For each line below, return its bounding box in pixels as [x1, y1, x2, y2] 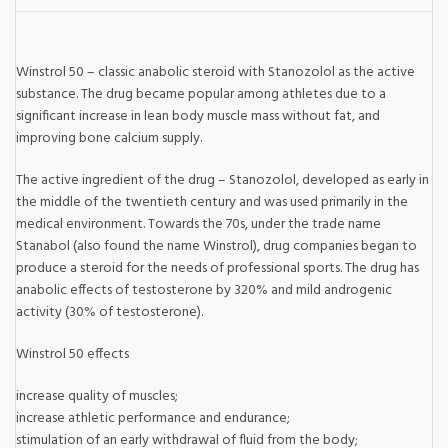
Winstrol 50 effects [16, 342, 129, 366]
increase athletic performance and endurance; [16, 406, 290, 430]
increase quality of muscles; [16, 384, 178, 408]
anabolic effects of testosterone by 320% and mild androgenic [16, 278, 392, 302]
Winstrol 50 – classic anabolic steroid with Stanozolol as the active [16, 60, 415, 84]
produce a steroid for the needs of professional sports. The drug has [16, 256, 419, 280]
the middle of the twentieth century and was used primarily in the [16, 190, 408, 214]
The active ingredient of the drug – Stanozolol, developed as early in [16, 168, 429, 192]
